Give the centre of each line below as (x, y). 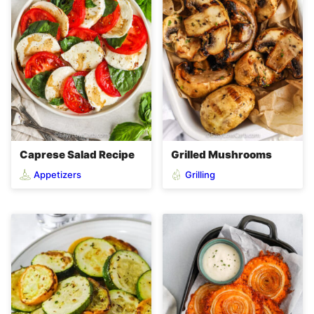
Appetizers (57, 174)
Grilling (200, 174)
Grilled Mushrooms (221, 155)
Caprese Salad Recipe (77, 155)
